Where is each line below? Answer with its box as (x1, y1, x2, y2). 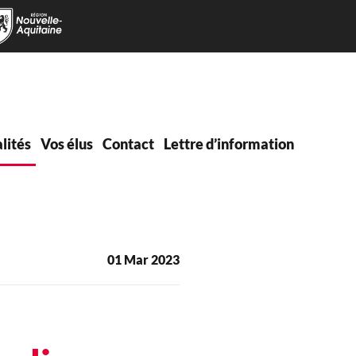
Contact (103, 134, 154, 153)
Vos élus (41, 134, 93, 153)
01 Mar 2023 (107, 252, 180, 268)
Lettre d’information (164, 134, 294, 153)
